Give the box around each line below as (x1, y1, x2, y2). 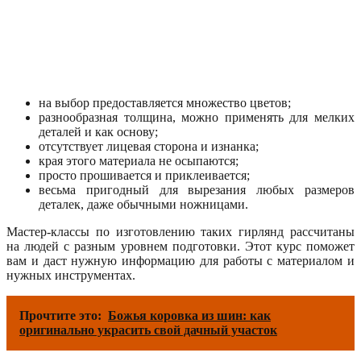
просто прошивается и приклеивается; (39, 168, 250, 182)
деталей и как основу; (39, 124, 158, 139)
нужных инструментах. (6, 268, 135, 282)
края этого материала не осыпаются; (39, 153, 239, 168)
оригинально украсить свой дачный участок (19, 322, 277, 337)
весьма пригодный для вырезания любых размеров (39, 182, 355, 197)
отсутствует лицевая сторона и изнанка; (39, 139, 259, 153)
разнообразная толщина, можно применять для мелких (39, 110, 355, 124)
